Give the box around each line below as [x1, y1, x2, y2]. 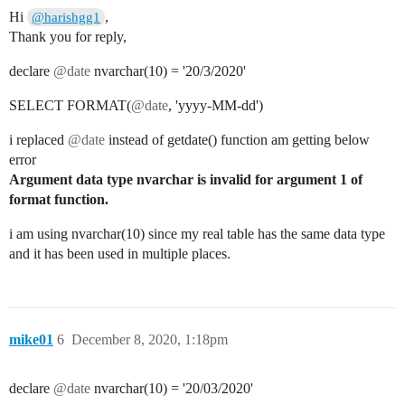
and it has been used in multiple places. [9, 245, 231, 261]
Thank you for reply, [9, 28, 127, 44]
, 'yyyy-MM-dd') [168, 97, 263, 113]
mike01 [9, 331, 53, 347]
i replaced [9, 131, 68, 147]
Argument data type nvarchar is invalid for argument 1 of [9, 171, 363, 187]
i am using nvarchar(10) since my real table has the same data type [9, 225, 385, 241]
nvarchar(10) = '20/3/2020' [90, 62, 246, 79]
